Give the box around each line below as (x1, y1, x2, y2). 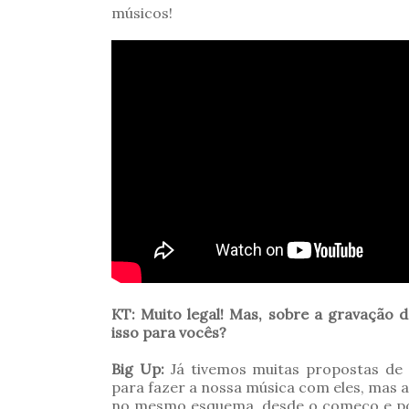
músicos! (111, 3, 173, 22)
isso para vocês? (111, 322, 226, 341)
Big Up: (111, 359, 164, 378)
